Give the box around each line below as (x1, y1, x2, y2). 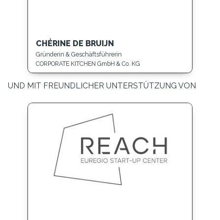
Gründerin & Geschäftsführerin (36, 51, 122, 58)
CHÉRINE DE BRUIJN (36, 38, 114, 48)
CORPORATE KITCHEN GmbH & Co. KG (36, 59, 140, 67)
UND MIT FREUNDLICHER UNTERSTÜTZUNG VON (8, 81, 196, 90)
